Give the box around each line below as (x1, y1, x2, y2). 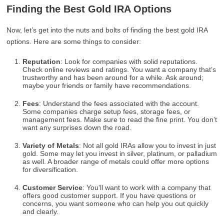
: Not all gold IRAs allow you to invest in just (79, 141, 216, 149)
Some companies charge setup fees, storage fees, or (22, 107, 191, 115)
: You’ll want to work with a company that (82, 183, 211, 191)
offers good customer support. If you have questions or (22, 191, 196, 199)
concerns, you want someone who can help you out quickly (22, 199, 209, 207)
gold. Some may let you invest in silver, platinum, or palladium (22, 149, 217, 157)
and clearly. (22, 207, 59, 215)
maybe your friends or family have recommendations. (22, 81, 191, 89)
